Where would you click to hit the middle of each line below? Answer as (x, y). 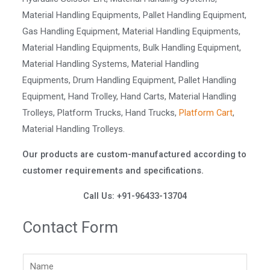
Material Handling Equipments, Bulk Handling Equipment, (132, 48)
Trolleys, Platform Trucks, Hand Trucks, (101, 113)
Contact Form (71, 228)
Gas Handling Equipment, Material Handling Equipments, (132, 32)
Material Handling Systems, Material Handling (111, 64)
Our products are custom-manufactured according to (135, 155)
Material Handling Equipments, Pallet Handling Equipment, (135, 15)
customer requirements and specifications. (113, 171)
